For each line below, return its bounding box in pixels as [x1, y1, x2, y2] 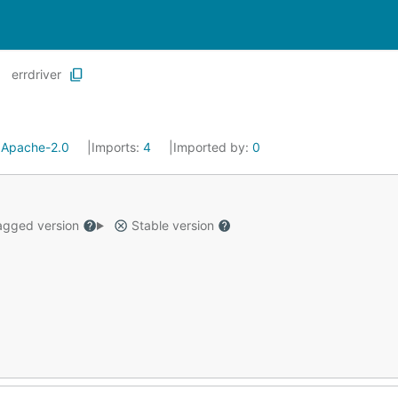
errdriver [12, 67, 61, 82]
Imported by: [173, 139, 252, 155]
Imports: [92, 139, 143, 155]
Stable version [127, 218, 218, 233]
